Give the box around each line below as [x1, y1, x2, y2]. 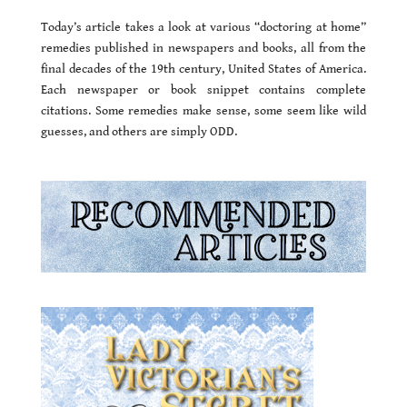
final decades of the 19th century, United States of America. [40, 62, 367, 77]
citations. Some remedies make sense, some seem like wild [40, 104, 367, 119]
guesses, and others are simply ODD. [40, 124, 237, 140]
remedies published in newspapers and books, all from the [40, 41, 367, 56]
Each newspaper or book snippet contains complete [40, 83, 367, 98]
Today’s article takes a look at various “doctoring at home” [40, 20, 367, 35]
